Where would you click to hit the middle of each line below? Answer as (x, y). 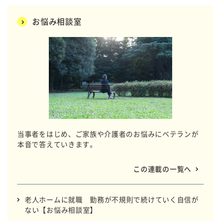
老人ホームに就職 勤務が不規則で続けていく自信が (112, 200)
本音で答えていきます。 (57, 144)
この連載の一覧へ (162, 169)
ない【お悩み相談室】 (61, 210)
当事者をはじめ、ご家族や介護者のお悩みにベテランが (108, 134)
